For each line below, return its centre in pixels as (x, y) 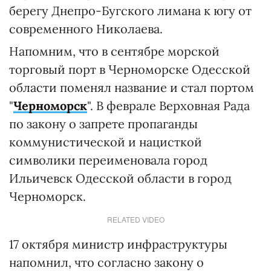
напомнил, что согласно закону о (106, 262)
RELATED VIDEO (135, 219)
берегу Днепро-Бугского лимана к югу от (130, 11)
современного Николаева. (86, 29)
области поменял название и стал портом (132, 87)
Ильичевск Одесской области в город (120, 178)
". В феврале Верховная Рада (168, 106)
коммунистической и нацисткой (106, 142)
